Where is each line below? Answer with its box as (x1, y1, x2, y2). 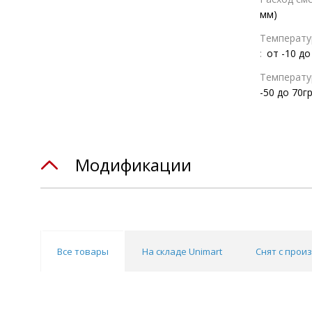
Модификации (75, 153, 192, 176)
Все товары (57, 245, 109, 258)
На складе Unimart (142, 245, 222, 258)
